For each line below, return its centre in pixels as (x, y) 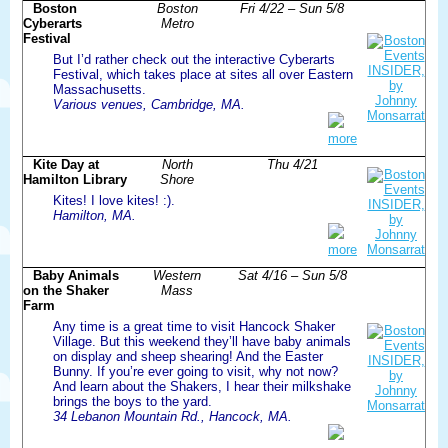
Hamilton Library (75, 179)
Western (177, 275)
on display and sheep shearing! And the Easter (188, 356)
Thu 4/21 (292, 164)
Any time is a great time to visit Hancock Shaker (194, 326)
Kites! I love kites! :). (114, 200)
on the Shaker (66, 290)
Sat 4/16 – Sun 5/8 (292, 275)
